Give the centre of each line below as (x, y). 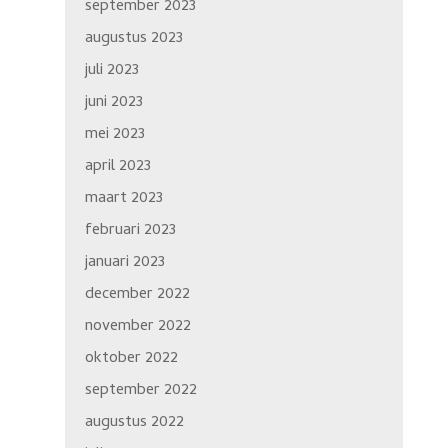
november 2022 (137, 327)
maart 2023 (123, 199)
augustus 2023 (133, 39)
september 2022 (140, 391)
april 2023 (117, 167)
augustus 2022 (134, 423)
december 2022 (137, 295)
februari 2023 (130, 231)
